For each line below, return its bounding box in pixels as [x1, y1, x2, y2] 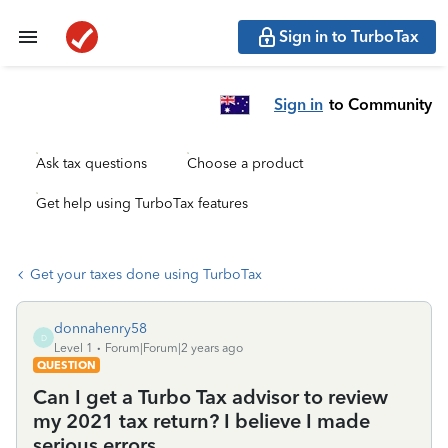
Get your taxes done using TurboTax [30, 266, 262, 283]
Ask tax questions [36, 155, 147, 172]
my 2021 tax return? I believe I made [33, 409, 370, 433]
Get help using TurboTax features [36, 195, 248, 212]
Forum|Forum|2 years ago [105, 341, 243, 355]
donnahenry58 [54, 320, 147, 337]
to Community [329, 94, 432, 114]
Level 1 [54, 341, 93, 355]
